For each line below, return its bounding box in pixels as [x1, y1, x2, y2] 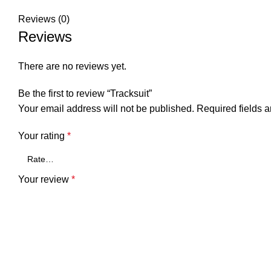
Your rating [18, 131, 67, 141]
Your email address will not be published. [18, 103, 194, 114]
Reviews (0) [18, 14, 70, 24]
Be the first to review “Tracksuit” [18, 88, 152, 99]
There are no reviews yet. [18, 61, 126, 71]
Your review [18, 174, 71, 184]
